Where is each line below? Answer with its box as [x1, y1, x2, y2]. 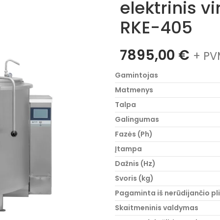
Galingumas [115, 114, 159, 124]
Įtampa [115, 144, 142, 154]
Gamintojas [115, 70, 158, 80]
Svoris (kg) [115, 173, 154, 183]
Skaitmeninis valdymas [115, 203, 198, 213]
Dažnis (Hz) [115, 159, 156, 168]
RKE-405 [120, 16, 192, 39]
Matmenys [115, 85, 153, 95]
